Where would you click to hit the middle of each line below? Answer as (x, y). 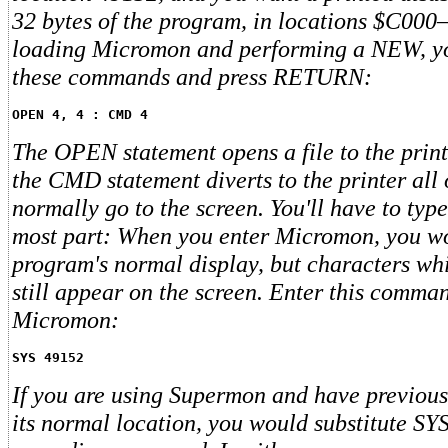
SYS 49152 (48, 358)
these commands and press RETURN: (192, 77)
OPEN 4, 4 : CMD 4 (80, 115)
